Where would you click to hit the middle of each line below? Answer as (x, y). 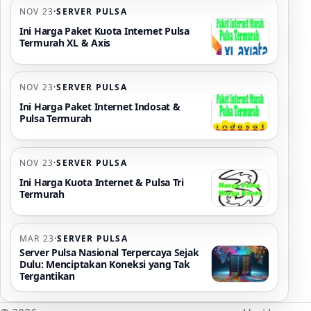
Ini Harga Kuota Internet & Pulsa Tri (102, 183)
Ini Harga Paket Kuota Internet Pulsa (104, 31)
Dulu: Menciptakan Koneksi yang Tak (105, 264)
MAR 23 (37, 239)
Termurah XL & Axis (65, 43)
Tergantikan (47, 276)
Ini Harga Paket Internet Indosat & (100, 107)
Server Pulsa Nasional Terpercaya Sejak (109, 252)
